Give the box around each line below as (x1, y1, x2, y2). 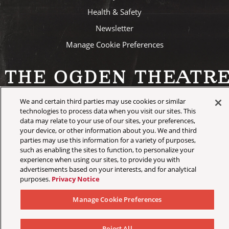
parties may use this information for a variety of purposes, (19, 135, 196, 145)
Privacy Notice (51, 174, 100, 184)
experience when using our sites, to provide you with (19, 155, 180, 164)
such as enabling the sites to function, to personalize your (19, 145, 194, 154)
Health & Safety (87, 7, 142, 17)
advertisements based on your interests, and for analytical (19, 165, 196, 174)
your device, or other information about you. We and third (19, 126, 197, 135)
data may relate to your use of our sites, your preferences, (19, 116, 195, 125)
